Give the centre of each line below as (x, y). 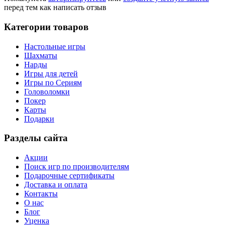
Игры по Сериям (53, 82)
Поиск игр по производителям (77, 167)
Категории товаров (46, 27)
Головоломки (47, 91)
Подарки (39, 119)
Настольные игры (55, 46)
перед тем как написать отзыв (55, 8)
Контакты (41, 194)
